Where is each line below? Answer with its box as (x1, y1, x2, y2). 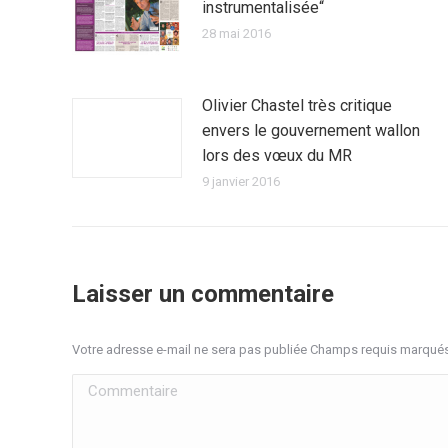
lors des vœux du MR (202, 146, 352, 165)
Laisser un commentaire (72, 280, 334, 308)
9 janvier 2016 (202, 174, 280, 189)
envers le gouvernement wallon (202, 121, 420, 140)
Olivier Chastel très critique (202, 96, 392, 115)
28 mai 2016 (202, 26, 271, 41)
